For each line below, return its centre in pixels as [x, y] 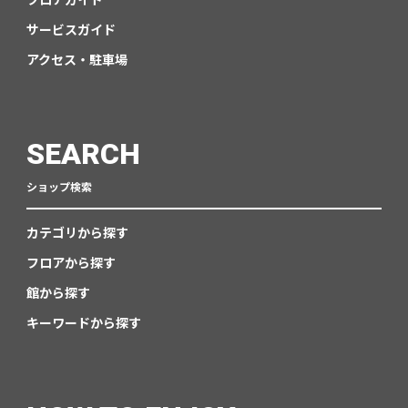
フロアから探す [71, 263]
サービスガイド [71, 30]
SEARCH [83, 154]
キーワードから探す [83, 323]
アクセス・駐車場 [76, 60]
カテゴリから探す [77, 233]
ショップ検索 [59, 187]
